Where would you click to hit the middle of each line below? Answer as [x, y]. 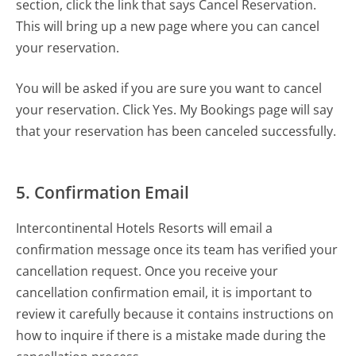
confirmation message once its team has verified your [177, 250]
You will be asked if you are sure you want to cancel [169, 89]
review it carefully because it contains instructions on [175, 314]
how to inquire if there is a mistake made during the [171, 336]
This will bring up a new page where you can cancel [168, 27]
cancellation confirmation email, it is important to [164, 293]
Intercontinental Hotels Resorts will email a [145, 228]
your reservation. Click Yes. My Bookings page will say [175, 110]
